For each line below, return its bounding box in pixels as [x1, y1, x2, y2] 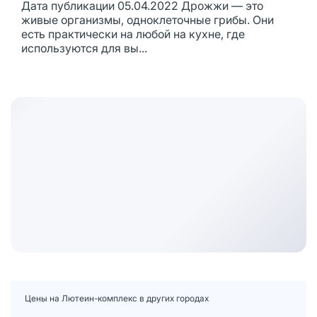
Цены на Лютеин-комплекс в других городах [25, 292, 209, 304]
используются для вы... [21, 41, 147, 56]
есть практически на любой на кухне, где [21, 27, 245, 42]
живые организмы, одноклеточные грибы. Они [21, 13, 274, 28]
